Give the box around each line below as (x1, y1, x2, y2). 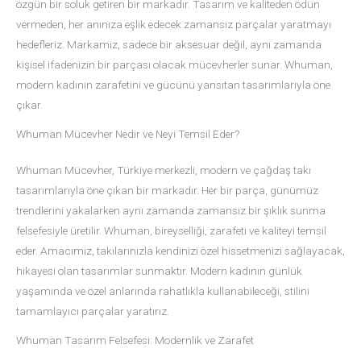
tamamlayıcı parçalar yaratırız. (16, 304, 169, 317)
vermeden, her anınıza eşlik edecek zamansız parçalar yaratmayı (16, 18, 331, 31)
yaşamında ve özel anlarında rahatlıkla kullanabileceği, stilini (16, 284, 309, 297)
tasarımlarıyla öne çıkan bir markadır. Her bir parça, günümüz (16, 183, 318, 197)
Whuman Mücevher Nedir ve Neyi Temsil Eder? (16, 127, 239, 140)
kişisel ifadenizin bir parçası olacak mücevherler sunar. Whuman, (16, 58, 333, 72)
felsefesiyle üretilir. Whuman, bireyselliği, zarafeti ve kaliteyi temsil (16, 223, 326, 237)
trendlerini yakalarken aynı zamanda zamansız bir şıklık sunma (16, 203, 326, 217)
